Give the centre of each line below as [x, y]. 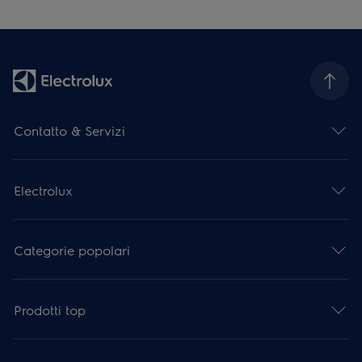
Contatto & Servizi [70, 130]
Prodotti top [50, 309]
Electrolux [44, 190]
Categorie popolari [72, 250]
